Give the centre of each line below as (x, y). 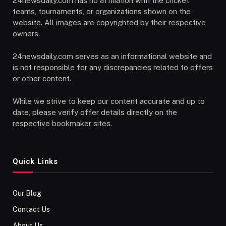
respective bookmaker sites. (62, 123)
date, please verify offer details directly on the (95, 112)
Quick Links (35, 161)
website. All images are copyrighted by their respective (109, 22)
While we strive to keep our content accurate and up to (109, 101)
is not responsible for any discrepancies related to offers (113, 67)
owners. (26, 33)
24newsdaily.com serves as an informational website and (112, 56)
